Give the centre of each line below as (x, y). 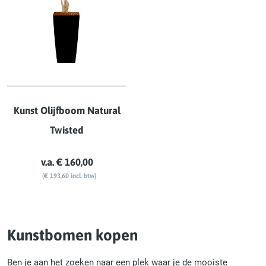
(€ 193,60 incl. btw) (69, 175)
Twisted (67, 130)
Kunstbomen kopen (72, 235)
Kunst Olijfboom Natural (67, 110)
